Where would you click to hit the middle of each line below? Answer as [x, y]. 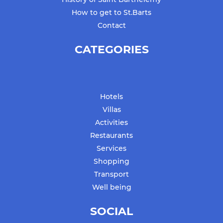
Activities [111, 123]
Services [111, 149]
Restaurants [111, 136]
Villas [111, 110]
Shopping [111, 162]
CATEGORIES [111, 50]
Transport [111, 174]
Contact [111, 26]
